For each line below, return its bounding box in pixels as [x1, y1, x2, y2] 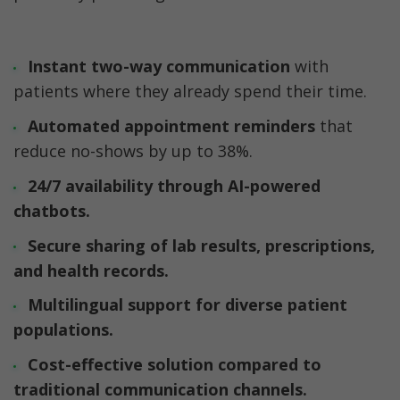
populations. [13, 319, 113, 341]
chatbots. [13, 199, 90, 221]
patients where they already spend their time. [13, 80, 367, 103]
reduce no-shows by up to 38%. [13, 140, 257, 162]
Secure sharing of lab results [27, 234, 256, 256]
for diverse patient [195, 294, 347, 316]
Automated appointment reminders [27, 115, 315, 137]
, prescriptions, [255, 234, 375, 256]
